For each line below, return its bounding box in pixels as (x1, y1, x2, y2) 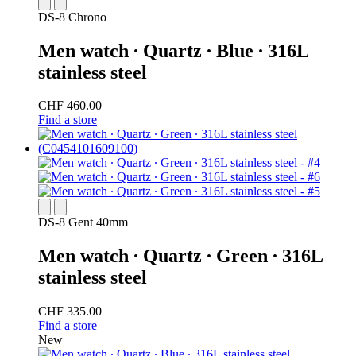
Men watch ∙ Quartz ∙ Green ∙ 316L (38, 246, 323, 267)
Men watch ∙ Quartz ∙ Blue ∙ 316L (38, 40, 308, 61)
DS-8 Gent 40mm (38, 215, 128, 230)
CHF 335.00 (38, 304, 102, 319)
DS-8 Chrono (38, 10, 106, 24)
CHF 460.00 (38, 99, 102, 113)
